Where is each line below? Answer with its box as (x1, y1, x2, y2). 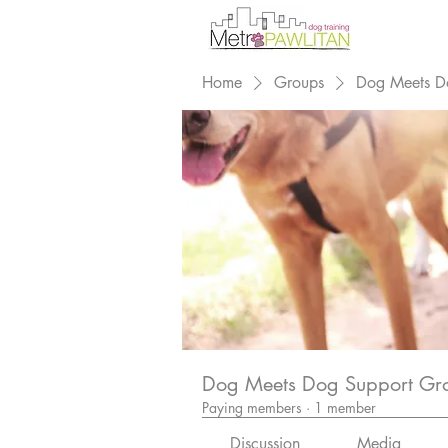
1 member (314, 398, 376, 418)
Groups (274, 72, 324, 94)
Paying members (202, 398, 302, 418)
